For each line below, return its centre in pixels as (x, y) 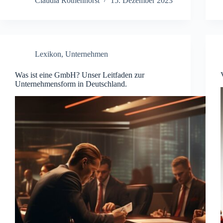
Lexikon (48, 54)
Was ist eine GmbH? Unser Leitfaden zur (80, 75)
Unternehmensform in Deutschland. (71, 84)
